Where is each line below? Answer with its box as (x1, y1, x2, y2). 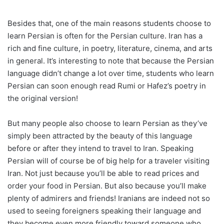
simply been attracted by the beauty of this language (7, 131, 192, 141)
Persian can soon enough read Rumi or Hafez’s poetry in (7, 81, 206, 91)
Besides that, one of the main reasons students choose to (7, 18, 211, 28)
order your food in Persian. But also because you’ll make (7, 181, 206, 191)
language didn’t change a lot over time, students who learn (7, 68, 214, 78)
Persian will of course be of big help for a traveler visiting (7, 156, 209, 166)
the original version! (7, 93, 78, 103)
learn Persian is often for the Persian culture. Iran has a (7, 31, 202, 41)
